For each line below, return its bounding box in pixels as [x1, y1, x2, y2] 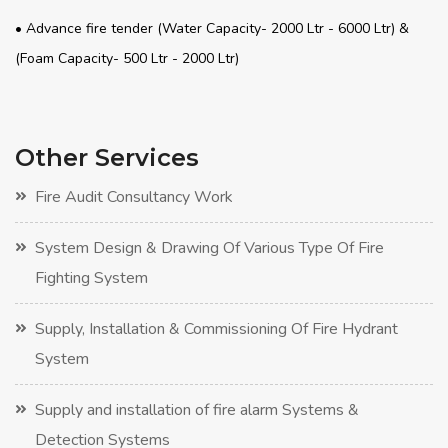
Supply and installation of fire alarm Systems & [35, 398, 359, 421]
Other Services [15, 142, 199, 172]
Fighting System [35, 266, 148, 289]
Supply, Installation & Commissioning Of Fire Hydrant [35, 317, 398, 340]
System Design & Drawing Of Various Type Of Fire [35, 236, 384, 259]
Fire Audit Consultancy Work [35, 185, 233, 208]
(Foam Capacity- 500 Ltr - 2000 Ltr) [15, 48, 239, 68]
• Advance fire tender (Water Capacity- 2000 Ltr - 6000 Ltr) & [15, 18, 409, 38]
